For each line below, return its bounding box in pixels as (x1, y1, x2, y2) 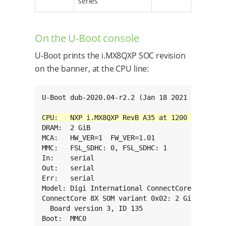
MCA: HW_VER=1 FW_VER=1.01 (42, 133, 155, 142)
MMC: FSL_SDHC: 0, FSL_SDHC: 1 (42, 143, 167, 152)
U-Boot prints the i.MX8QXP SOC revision (35, 49, 186, 61)
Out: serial (42, 163, 94, 172)
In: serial (42, 153, 94, 162)
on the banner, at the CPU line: (35, 63, 149, 74)
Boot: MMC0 (42, 214, 86, 222)
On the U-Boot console (35, 31, 140, 45)
